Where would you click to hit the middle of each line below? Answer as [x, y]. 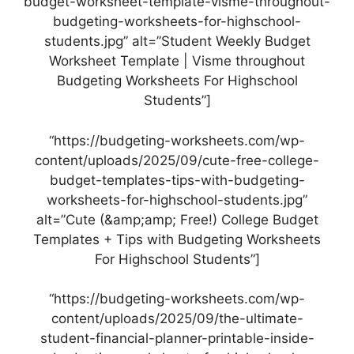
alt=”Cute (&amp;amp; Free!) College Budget [177, 219]
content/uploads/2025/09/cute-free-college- [177, 160]
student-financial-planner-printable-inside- [177, 339]
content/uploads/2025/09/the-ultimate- [177, 319]
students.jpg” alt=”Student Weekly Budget [177, 41]
